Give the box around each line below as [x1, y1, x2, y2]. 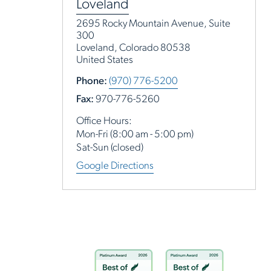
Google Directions [76, 161, 154, 171]
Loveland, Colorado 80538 [76, 43, 191, 53]
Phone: [76, 76, 107, 87]
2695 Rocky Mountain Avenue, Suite [76, 19, 230, 29]
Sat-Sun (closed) [76, 143, 143, 153]
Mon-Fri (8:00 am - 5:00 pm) [76, 129, 194, 140]
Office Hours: [76, 116, 132, 126]
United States [76, 55, 133, 65]
